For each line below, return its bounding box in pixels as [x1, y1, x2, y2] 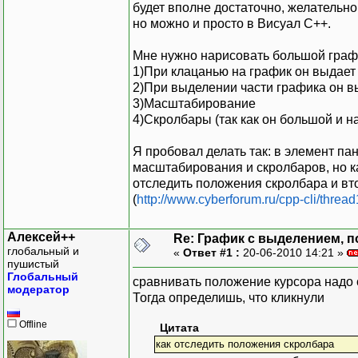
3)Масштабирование [133, 96, 256, 110]
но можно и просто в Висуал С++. [133, 16, 331, 30]
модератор [7, 282, 70, 296]
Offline [17, 318, 47, 330]
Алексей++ [7, 229, 75, 244]
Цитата [160, 321, 199, 334]
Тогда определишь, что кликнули [133, 290, 324, 304]
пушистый [7, 257, 59, 270]
